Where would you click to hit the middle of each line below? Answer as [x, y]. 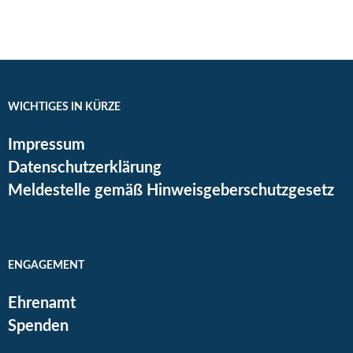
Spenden [38, 327]
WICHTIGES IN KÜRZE [64, 108]
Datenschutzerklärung [85, 168]
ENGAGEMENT [46, 266]
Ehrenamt [42, 304]
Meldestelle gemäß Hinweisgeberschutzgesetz [171, 191]
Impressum [46, 145]
